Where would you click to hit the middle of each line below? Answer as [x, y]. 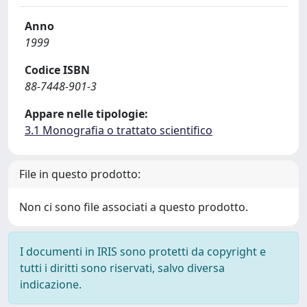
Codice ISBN [57, 70]
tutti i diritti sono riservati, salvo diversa [122, 268]
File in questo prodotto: [80, 174]
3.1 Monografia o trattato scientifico [119, 130]
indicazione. [51, 284]
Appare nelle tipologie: [86, 114]
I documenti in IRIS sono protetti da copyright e [143, 251]
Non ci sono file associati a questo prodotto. [134, 207]
